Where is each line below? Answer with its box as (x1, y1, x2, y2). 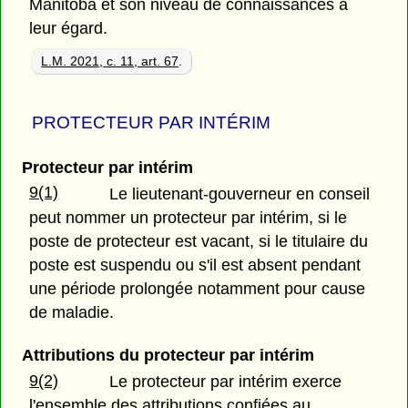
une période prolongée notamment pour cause (29, 279, 366, 298)
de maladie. (29, 302, 115, 321)
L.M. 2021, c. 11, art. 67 (41, 53, 179, 68)
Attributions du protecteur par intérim (21, 345, 314, 364)
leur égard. (29, 18, 108, 37)
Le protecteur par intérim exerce (109, 372, 342, 391)
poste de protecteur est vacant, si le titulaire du (29, 231, 369, 250)
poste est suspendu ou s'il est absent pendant (29, 255, 362, 274)
